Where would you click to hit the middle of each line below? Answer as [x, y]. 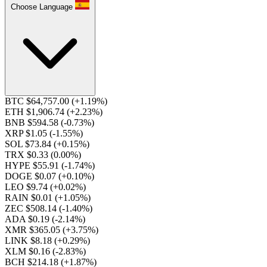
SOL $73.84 [29, 144]
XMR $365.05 [34, 230]
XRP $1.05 [27, 133]
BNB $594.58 [33, 122]
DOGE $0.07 [32, 176]
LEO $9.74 [27, 187]
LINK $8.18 [30, 240]
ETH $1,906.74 [36, 112]
